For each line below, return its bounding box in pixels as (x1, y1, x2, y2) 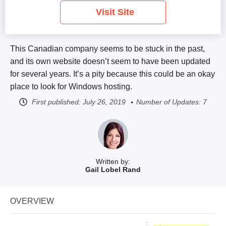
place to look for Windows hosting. (10, 82, 132, 91)
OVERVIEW (10, 197, 54, 205)
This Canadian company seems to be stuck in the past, (10, 44, 205, 53)
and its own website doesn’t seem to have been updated (10, 57, 210, 66)
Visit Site (95, 7, 134, 17)
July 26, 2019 (83, 98, 126, 106)
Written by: (96, 157, 130, 165)
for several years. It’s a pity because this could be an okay (10, 70, 215, 78)
